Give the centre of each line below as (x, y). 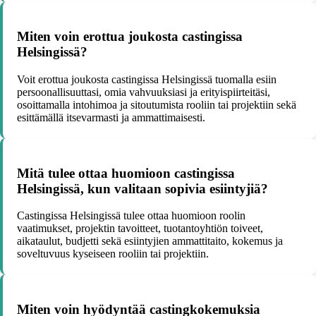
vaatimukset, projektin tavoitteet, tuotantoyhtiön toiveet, (140, 229)
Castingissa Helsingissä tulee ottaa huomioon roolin (131, 216)
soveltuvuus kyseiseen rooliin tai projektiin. (113, 254)
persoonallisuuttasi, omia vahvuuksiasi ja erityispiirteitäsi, (144, 92)
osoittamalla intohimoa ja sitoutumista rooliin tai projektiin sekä (157, 105)
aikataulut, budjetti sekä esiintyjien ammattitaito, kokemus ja (150, 241)
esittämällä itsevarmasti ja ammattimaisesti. (111, 118)
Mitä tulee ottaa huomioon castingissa (126, 173)
